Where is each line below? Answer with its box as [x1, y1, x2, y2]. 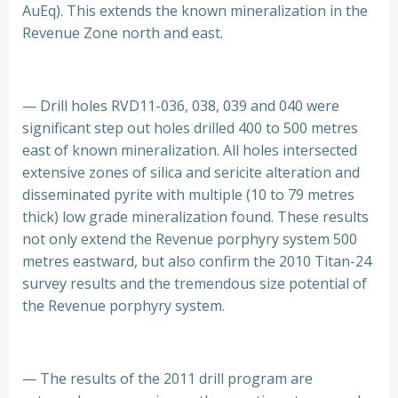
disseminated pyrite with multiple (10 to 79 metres [22, 185, 354, 204]
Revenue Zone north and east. [22, 23, 223, 43]
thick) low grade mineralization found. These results [22, 207, 369, 227]
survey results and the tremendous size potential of [22, 274, 367, 293]
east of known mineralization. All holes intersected [22, 140, 357, 160]
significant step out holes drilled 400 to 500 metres [22, 118, 358, 138]
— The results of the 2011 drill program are [22, 369, 313, 388]
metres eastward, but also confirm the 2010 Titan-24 [22, 251, 371, 271]
